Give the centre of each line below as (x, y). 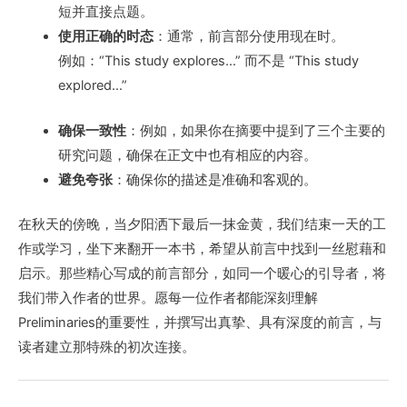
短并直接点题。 (105, 11)
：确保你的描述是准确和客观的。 (214, 180)
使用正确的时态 (105, 36)
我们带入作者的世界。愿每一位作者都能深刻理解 (168, 298)
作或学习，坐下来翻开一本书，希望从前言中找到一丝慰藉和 (202, 248)
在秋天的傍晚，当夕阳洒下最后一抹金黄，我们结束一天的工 (202, 224)
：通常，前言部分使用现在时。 (248, 36)
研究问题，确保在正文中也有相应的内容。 (187, 156)
